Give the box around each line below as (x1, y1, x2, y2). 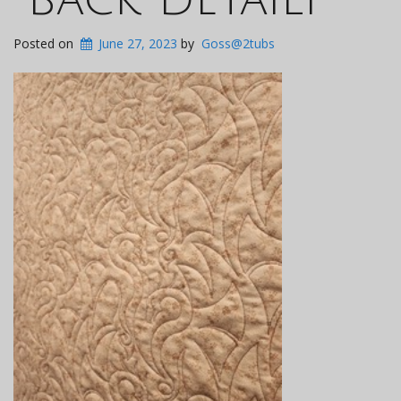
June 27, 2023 (98, 35, 178, 53)
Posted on (13, 35, 77, 53)
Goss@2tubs (201, 35, 276, 53)
